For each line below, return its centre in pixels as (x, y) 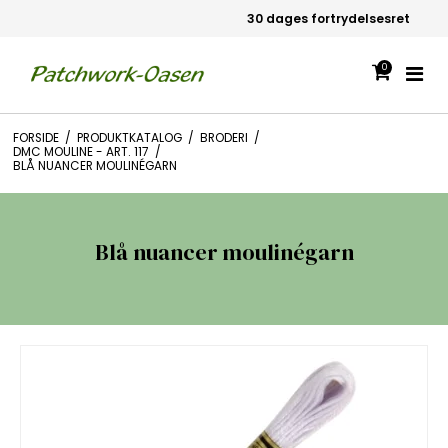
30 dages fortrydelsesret (224, 18)
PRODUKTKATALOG (129, 138)
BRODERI (223, 138)
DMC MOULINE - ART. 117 (80, 152)
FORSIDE (35, 138)
